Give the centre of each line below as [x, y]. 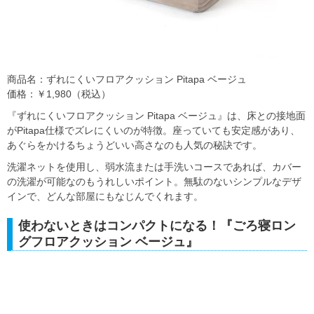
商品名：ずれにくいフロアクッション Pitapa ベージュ [127, 80]
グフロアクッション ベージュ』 [108, 242]
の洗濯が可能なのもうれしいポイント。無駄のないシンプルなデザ [154, 182]
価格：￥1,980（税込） [59, 94]
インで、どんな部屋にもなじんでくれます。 [105, 197]
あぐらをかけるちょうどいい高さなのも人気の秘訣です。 [135, 145]
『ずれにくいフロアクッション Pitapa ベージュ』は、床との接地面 [156, 116]
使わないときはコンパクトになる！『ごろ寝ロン [157, 226]
